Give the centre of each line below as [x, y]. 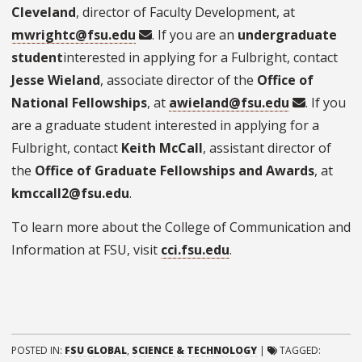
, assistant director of [267, 148]
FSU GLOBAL [96, 351]
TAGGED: [300, 351]
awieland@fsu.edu [229, 103]
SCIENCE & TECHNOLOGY [194, 351]
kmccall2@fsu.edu [70, 194]
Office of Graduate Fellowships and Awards [175, 171]
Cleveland [44, 13]
